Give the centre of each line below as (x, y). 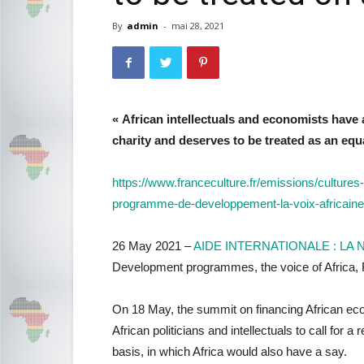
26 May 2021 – (153, 246)
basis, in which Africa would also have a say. (230, 351)
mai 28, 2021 (198, 26)
